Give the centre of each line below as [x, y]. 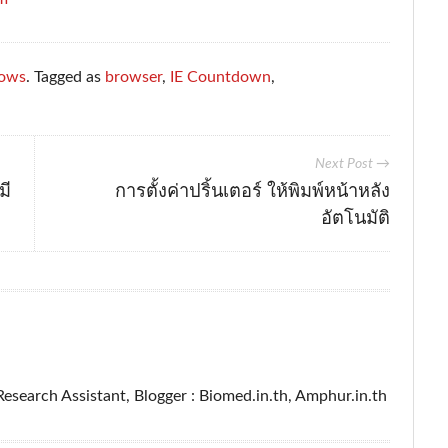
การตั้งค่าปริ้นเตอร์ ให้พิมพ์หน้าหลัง [252, 190]
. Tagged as [66, 77]
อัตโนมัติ [355, 217]
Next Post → [352, 164]
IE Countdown [221, 77]
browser [134, 77]
